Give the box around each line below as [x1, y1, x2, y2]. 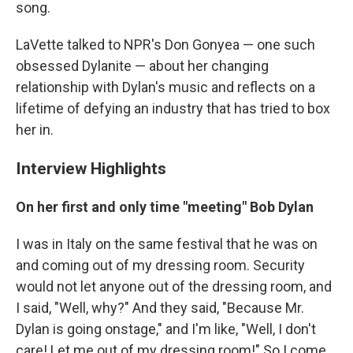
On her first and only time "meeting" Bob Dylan [16, 199, 314, 216]
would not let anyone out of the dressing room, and [16, 278, 332, 295]
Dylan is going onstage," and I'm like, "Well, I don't [16, 321, 316, 338]
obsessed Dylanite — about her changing [16, 58, 269, 75]
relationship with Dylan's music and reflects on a [16, 79, 315, 96]
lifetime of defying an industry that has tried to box [16, 100, 330, 117]
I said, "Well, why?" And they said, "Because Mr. [16, 299, 304, 317]
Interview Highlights [16, 158, 166, 179]
